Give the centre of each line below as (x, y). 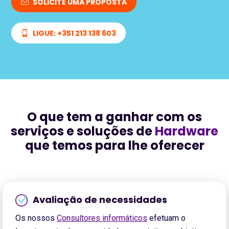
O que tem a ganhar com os (114, 117)
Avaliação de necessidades (100, 200)
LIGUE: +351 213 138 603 (74, 33)
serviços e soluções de (83, 131)
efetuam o (166, 218)
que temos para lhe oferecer (114, 145)
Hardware (187, 131)
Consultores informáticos (102, 218)
